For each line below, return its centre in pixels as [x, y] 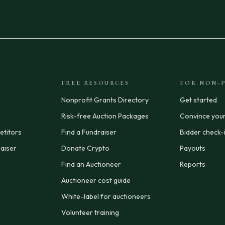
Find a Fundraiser [89, 132]
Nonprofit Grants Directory [105, 100]
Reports [193, 164]
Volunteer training [90, 212]
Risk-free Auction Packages [105, 116]
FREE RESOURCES [95, 83]
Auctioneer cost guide [96, 180]
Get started [199, 100]
